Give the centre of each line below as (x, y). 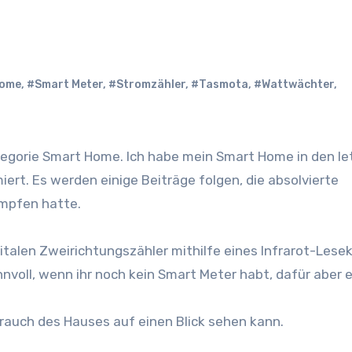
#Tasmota (220, 84)
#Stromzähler (147, 84)
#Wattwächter (294, 84)
